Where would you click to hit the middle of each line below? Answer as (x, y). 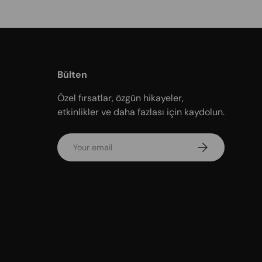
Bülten (72, 74)
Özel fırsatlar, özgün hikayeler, (120, 98)
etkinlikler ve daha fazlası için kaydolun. (141, 112)
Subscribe (215, 144)
